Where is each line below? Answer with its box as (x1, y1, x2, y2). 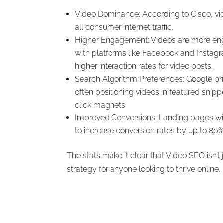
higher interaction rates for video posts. (75, 61, 213, 71)
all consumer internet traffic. (75, 22, 174, 32)
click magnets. (75, 100, 127, 110)
